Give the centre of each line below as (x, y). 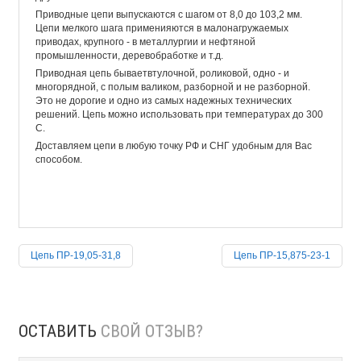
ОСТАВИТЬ (60, 331)
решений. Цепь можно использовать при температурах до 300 (179, 114)
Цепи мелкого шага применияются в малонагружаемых (162, 28)
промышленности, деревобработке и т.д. (129, 55)
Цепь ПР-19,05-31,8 (76, 255)
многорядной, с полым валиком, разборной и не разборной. (173, 87)
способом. (59, 159)
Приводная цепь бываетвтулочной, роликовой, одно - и (162, 73)
